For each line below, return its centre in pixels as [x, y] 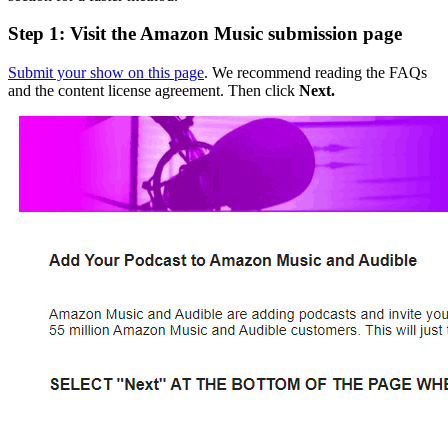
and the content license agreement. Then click [153, 91]
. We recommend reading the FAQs [315, 73]
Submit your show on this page [106, 73]
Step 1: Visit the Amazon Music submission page [205, 34]
